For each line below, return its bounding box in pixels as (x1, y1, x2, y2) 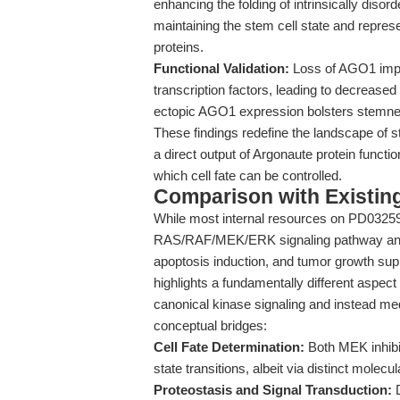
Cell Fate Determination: (154, 339, 304, 354)
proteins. (154, 39, 204, 54)
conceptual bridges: (154, 318, 267, 333)
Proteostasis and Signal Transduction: (154, 382, 392, 397)
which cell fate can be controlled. (154, 168, 342, 183)
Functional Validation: (154, 61, 289, 76)
